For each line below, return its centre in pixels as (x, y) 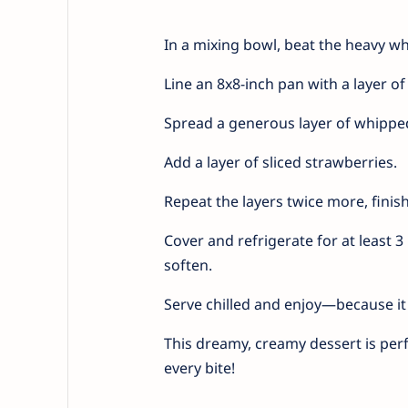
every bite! (199, 368)
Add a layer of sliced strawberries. (280, 162)
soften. (188, 265)
